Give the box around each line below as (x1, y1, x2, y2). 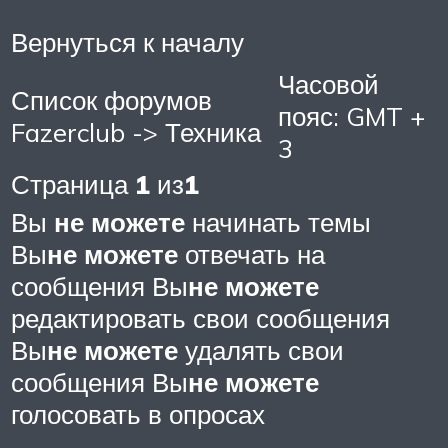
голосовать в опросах (11, 398, 265, 431)
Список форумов (11, 84, 212, 117)
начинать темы (185, 206, 371, 239)
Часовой (278, 68, 379, 101)
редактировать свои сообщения (11, 302, 390, 335)
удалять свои (178, 334, 344, 367)
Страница (11, 168, 135, 201)
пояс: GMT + (278, 100, 425, 133)
